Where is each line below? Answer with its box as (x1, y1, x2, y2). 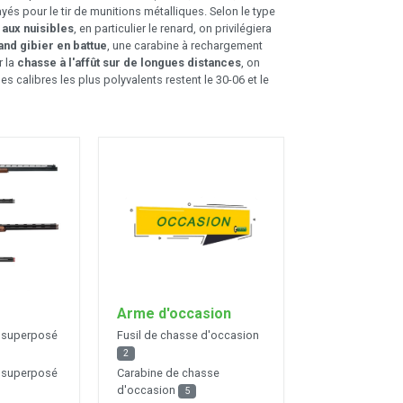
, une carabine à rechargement (107, 38, 263, 52)
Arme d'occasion (116, 304, 231, 322)
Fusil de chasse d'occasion (116, 328, 259, 343)
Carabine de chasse (116, 366, 219, 381)
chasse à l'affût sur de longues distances (17, 55, 241, 69)
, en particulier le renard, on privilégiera (74, 21, 272, 35)
